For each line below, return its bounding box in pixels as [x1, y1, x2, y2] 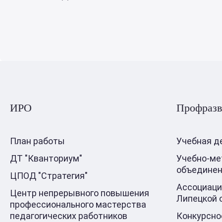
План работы [10, 135, 65, 146]
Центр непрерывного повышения [10, 187, 149, 198]
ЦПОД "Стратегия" [10, 170, 88, 181]
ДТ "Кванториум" [10, 153, 82, 164]
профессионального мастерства [10, 199, 146, 210]
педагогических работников [10, 210, 127, 221]
